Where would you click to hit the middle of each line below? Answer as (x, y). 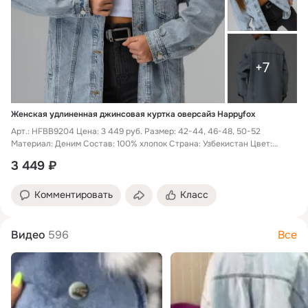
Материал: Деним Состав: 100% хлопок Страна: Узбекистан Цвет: (142, 143)
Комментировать (74, 194)
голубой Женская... (48, 156)
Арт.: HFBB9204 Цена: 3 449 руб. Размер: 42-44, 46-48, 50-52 (136, 131)
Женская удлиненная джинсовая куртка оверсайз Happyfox (133, 114)
